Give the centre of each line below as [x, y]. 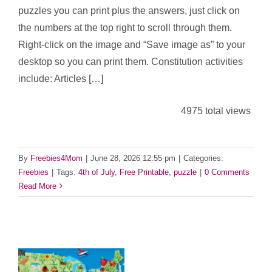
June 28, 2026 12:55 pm [133, 158]
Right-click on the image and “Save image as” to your [132, 45]
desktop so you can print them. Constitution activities [131, 62]
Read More [37, 186]
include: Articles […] [61, 79]
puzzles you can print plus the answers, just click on [129, 11]
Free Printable [144, 172]
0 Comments [227, 172]
